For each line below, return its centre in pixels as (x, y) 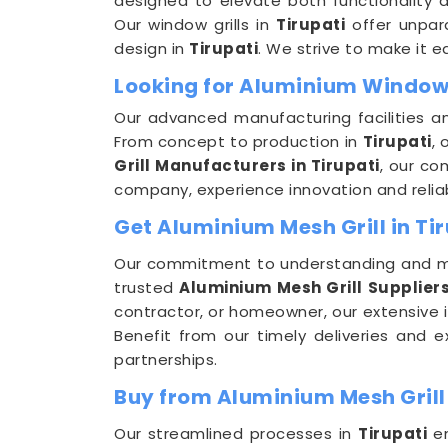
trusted (147, 287)
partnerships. (166, 359)
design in (151, 48)
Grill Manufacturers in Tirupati (247, 165)
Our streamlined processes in (236, 433)
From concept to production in (238, 141)
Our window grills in (195, 24)
